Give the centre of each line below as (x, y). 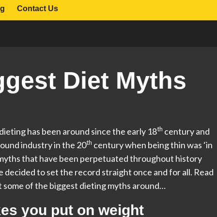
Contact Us (38, 8)
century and (186, 131)
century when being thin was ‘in (152, 145)
